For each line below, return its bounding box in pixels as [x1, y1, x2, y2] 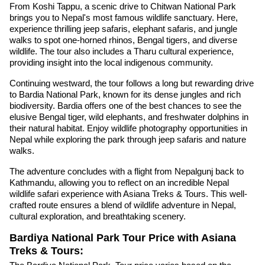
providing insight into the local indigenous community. [9, 57, 213, 67]
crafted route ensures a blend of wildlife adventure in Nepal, [9, 199, 236, 210]
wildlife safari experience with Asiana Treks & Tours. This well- [9, 188, 247, 199]
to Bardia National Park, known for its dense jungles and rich [9, 89, 241, 99]
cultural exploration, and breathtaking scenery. [9, 211, 186, 221]
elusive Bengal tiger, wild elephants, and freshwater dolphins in [9, 111, 248, 122]
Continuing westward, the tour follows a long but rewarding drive [9, 77, 254, 88]
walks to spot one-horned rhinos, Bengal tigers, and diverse [9, 34, 237, 45]
